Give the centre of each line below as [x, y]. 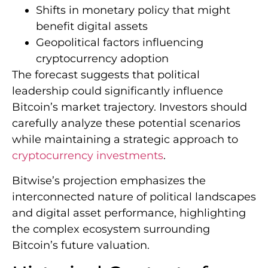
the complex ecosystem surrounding [111, 229]
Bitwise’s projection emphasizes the [109, 180]
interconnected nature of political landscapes [134, 197]
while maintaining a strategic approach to [125, 140]
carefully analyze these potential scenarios [126, 124]
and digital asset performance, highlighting [129, 213]
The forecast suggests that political [106, 75]
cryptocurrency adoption [102, 59]
